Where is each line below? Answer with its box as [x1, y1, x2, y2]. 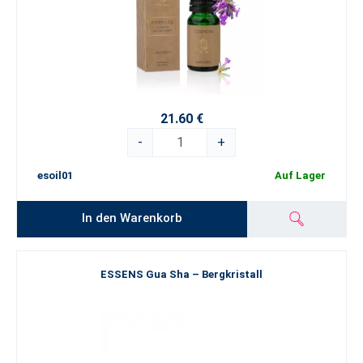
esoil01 [37, 169, 73, 182]
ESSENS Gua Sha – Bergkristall [100, 268, 263, 280]
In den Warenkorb [82, 210, 183, 225]
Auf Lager [275, 169, 326, 182]
